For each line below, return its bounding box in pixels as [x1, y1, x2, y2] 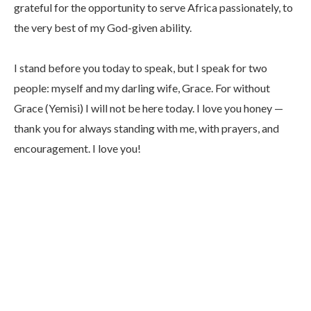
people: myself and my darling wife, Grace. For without [14, 81, 270, 95]
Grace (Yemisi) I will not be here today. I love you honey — [14, 101, 283, 115]
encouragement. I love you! [14, 142, 141, 155]
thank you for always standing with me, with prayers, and [14, 121, 279, 135]
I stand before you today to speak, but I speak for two [14, 61, 267, 75]
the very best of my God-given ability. [14, 21, 192, 35]
